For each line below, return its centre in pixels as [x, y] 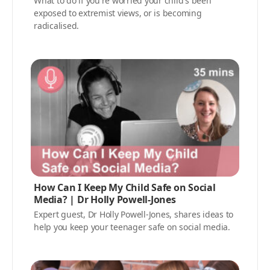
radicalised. [56, 25]
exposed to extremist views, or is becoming [118, 13]
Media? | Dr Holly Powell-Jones [105, 199]
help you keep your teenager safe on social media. [132, 227]
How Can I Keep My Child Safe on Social [125, 187]
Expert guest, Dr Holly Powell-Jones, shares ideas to [133, 214]
